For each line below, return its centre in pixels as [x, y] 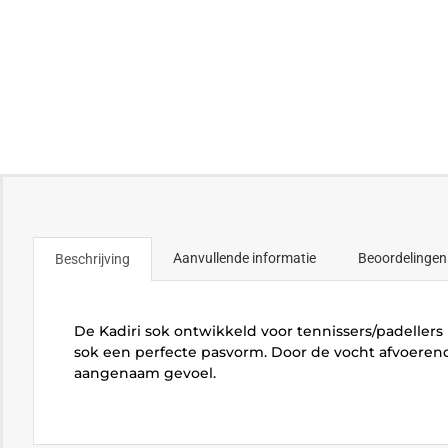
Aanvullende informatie [244, 257]
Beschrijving [92, 258]
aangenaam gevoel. [144, 372]
